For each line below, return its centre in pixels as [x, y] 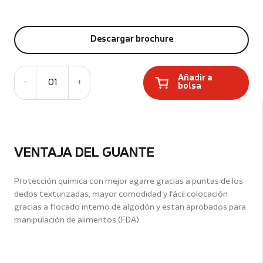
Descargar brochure [131, 39]
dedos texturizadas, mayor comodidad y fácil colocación [121, 194]
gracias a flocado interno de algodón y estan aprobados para [130, 207]
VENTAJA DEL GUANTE [84, 153]
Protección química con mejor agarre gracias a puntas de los [129, 181]
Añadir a [195, 78]
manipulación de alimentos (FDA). [77, 220]
